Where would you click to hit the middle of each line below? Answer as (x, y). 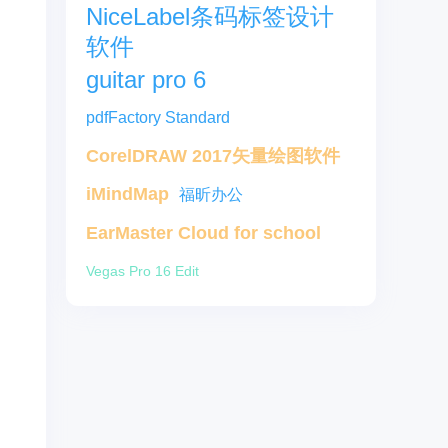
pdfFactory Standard (158, 117)
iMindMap (127, 194)
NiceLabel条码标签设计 (210, 16)
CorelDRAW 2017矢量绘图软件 (213, 156)
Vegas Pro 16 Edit (142, 271)
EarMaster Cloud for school (203, 233)
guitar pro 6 (146, 79)
